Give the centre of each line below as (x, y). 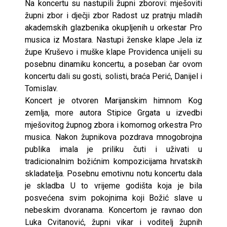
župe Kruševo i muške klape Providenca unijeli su (113, 52)
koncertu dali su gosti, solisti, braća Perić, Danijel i (113, 76)
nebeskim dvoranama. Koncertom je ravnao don (113, 210)
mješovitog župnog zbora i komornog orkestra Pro (113, 125)
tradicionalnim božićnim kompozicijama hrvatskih (113, 161)
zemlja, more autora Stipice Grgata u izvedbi (113, 113)
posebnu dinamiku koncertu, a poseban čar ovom (113, 64)
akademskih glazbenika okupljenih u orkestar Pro (113, 28)
